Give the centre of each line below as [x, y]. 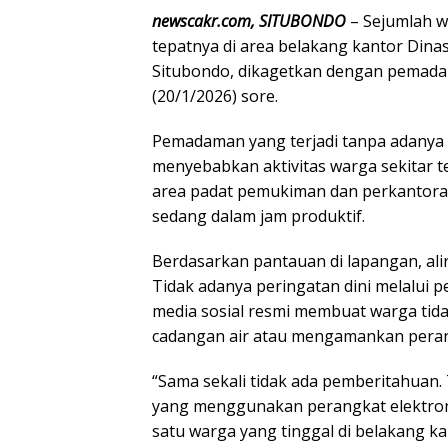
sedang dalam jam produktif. [258, 216]
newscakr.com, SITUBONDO [249, 21]
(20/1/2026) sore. [215, 96]
